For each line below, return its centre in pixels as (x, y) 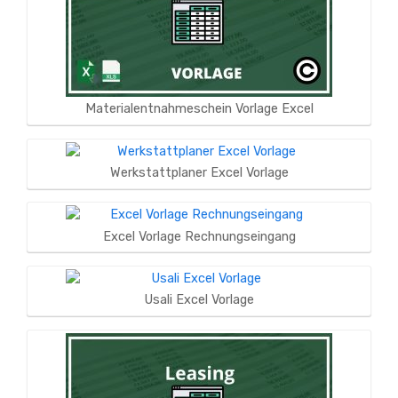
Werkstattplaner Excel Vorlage (199, 173)
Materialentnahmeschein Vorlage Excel (199, 109)
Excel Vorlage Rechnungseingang (199, 236)
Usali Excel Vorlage (199, 300)
